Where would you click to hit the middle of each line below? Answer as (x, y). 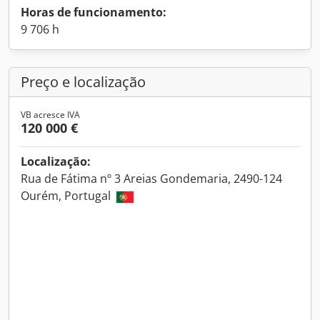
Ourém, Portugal (67, 196)
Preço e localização (83, 82)
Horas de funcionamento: (94, 12)
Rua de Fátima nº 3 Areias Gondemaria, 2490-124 (151, 179)
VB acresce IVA (50, 115)
